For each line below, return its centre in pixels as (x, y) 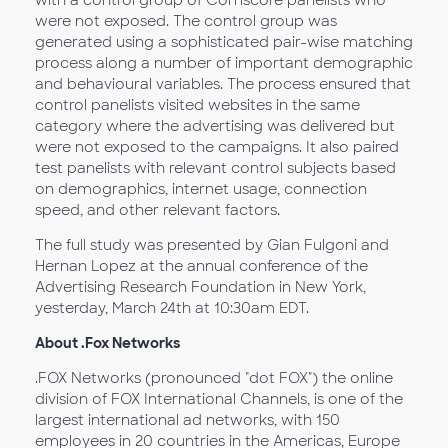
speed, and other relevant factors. (157, 209)
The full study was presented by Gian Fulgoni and (212, 244)
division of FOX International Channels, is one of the (219, 398)
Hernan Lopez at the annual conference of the (201, 265)
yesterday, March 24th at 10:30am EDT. (172, 307)
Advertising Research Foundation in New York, (200, 286)
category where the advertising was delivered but (215, 125)
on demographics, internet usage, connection (201, 188)
